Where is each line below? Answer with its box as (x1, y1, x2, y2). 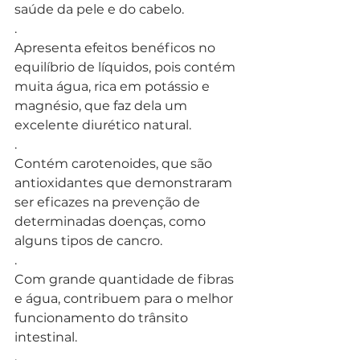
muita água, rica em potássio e (14, 78, 213, 94)
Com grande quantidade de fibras (14, 271, 237, 287)
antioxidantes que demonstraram (14, 174, 235, 190)
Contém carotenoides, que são (14, 155, 215, 171)
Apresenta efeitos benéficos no (14, 39, 219, 55)
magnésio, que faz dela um (14, 97, 190, 113)
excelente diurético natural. (14, 117, 191, 133)
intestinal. (14, 329, 77, 345)
